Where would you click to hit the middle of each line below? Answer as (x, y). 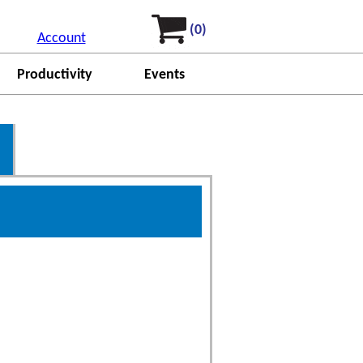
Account (61, 38)
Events (164, 75)
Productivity (54, 75)
